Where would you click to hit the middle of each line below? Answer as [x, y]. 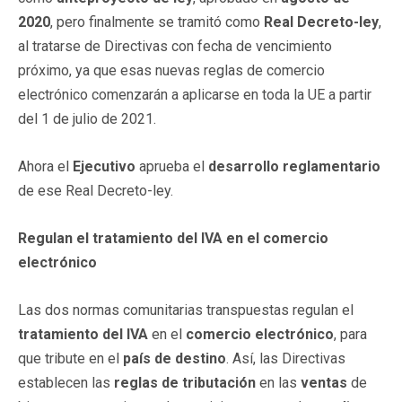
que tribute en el [70, 358]
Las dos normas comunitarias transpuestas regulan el [186, 310]
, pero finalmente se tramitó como [157, 22]
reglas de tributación [185, 382]
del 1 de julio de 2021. [87, 118]
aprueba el [172, 166]
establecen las [66, 382]
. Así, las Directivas [286, 358]
